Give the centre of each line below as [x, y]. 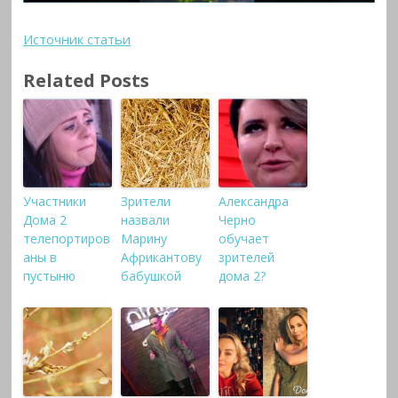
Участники [55, 202]
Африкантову [162, 258]
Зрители [146, 202]
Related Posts [87, 80]
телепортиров [67, 239]
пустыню [50, 276]
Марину [144, 239]
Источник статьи [77, 39]
